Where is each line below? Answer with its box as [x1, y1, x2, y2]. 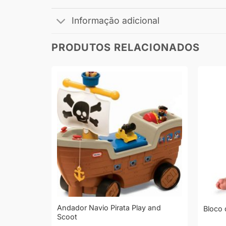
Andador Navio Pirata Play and [56, 203, 161, 212]
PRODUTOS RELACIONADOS [51, 41, 200, 53]
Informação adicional [72, 15, 160, 26]
